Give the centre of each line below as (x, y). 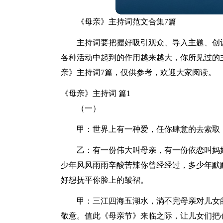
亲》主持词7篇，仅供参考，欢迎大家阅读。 (138, 72)
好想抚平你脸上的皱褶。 (105, 180)
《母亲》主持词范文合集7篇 (126, 22)
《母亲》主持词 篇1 (96, 93)
